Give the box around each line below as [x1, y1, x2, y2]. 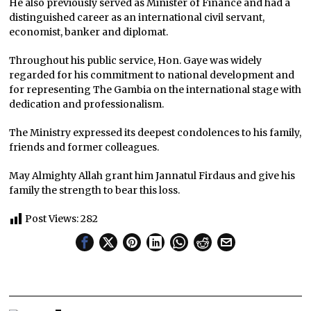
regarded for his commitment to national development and [9, 68, 295, 81]
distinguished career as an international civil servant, [9, 10, 265, 24]
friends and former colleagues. [9, 140, 160, 153]
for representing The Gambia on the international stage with [9, 83, 302, 96]
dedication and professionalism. [9, 97, 165, 110]
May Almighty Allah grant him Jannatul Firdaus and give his [9, 169, 296, 182]
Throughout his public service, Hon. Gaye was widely [9, 53, 262, 67]
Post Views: [25, 212, 79, 225]
